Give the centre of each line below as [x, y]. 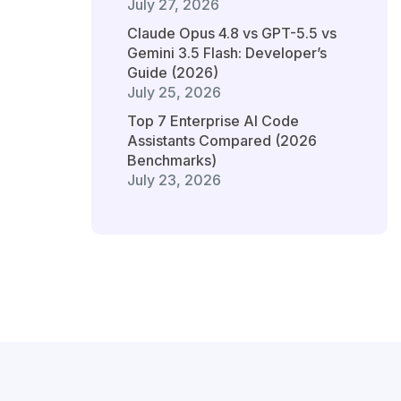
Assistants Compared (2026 [222, 141]
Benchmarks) [172, 161]
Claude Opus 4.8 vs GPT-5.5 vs [232, 34]
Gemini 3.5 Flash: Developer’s [227, 53]
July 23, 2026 [174, 180]
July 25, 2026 [174, 93]
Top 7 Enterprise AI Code [213, 121]
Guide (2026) [173, 73]
